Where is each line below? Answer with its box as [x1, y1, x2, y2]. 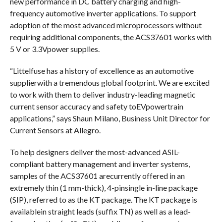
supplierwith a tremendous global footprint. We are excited [9, 78, 210, 88]
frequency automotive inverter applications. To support [9, 8, 196, 18]
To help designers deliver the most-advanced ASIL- [9, 147, 180, 157]
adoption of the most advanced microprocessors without [9, 20, 202, 30]
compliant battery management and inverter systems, [9, 159, 190, 169]
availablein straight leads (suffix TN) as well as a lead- [9, 207, 191, 217]
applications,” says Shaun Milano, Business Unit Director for [9, 113, 210, 123]
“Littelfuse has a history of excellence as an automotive [9, 66, 194, 76]
